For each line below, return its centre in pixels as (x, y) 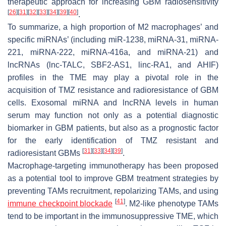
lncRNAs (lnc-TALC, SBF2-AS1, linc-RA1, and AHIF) (113, 65)
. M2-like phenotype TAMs (172, 203)
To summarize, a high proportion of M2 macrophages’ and (113, 27)
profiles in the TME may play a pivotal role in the (113, 77)
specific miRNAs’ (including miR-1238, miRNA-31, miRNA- (113, 39)
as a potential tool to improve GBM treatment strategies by (113, 178)
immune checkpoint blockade (60, 203)
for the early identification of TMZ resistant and (113, 140)
